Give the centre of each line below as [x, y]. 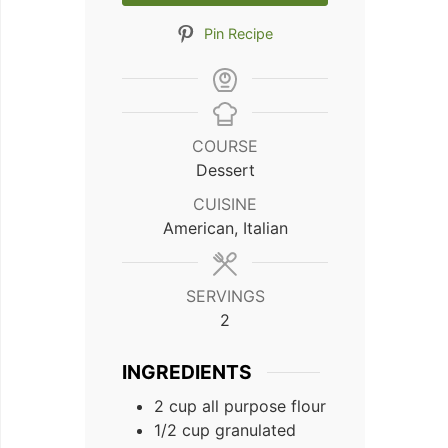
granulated [255, 429]
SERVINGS [225, 296]
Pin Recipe [237, 34]
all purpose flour [264, 405]
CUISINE [225, 204]
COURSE [225, 146]
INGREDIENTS [187, 372]
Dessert [225, 170]
